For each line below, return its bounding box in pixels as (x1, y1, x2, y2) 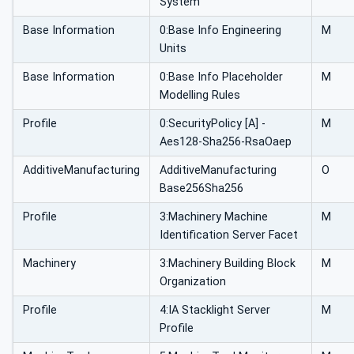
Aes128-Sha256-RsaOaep (160, 134, 292, 149)
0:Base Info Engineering (160, 23, 281, 37)
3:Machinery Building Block (160, 256, 296, 270)
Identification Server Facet (160, 228, 298, 242)
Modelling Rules (160, 88, 240, 102)
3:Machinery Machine (160, 209, 268, 224)
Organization (160, 274, 226, 288)
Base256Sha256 (160, 181, 243, 195)
